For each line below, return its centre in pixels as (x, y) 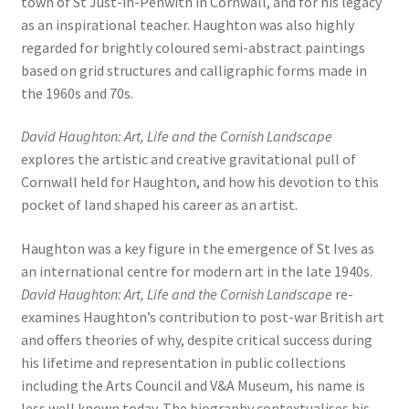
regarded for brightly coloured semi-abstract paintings (193, 47)
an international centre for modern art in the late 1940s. (196, 271)
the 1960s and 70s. (77, 93)
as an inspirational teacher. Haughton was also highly (187, 24)
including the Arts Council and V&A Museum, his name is (193, 385)
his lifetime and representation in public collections (183, 362)
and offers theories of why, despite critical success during (196, 339)
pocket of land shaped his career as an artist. (159, 205)
